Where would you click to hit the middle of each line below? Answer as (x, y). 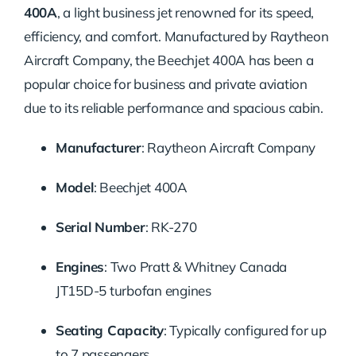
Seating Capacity (109, 330)
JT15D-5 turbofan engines (133, 290)
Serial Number (100, 226)
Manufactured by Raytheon (246, 36)
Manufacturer (98, 147)
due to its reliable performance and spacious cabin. (173, 107)
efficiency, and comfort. (92, 36)
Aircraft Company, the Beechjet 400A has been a (168, 60)
